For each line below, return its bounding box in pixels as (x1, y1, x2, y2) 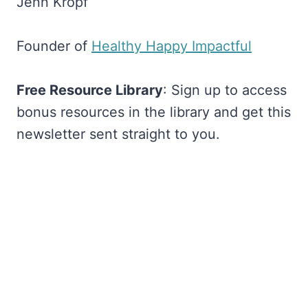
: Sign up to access (163, 82, 287, 99)
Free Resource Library (16, 82, 163, 99)
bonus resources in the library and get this (16, 104, 291, 121)
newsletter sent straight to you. (16, 126, 220, 143)
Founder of (16, 38, 91, 55)
